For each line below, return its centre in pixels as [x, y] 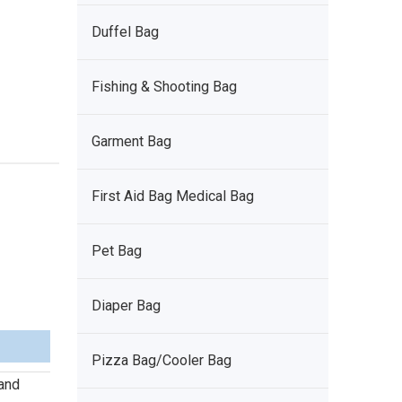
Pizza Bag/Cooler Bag [162, 360]
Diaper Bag [126, 306]
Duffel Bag [125, 32]
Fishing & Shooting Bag [164, 87]
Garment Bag [131, 141]
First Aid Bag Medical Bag [173, 196]
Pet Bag [117, 251]
